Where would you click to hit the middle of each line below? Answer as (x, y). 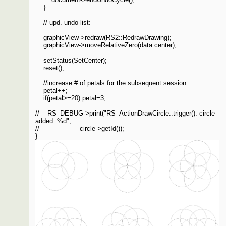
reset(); (50, 68)
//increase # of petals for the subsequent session (111, 83)
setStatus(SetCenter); (71, 61)
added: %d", (53, 121)
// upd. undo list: (63, 23)
